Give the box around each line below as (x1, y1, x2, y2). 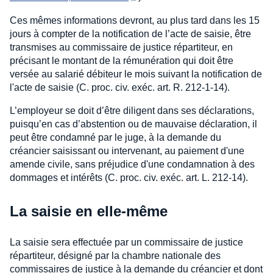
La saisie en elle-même (10, 203, 168, 220)
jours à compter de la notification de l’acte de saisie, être (10, 29, 251, 40)
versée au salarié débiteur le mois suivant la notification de (10, 69, 262, 80)
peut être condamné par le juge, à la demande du (10, 132, 221, 143)
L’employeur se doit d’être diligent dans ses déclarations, (10, 105, 254, 116)
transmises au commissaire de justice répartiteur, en (10, 42, 233, 53)
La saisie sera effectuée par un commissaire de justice (10, 237, 243, 248)
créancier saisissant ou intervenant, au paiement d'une (10, 146, 244, 157)
